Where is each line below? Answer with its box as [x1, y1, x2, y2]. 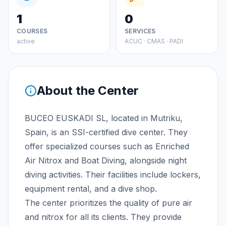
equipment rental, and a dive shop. [25, 184, 157, 194]
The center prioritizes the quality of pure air [25, 198, 192, 208]
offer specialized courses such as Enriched [25, 141, 189, 151]
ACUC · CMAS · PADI [125, 37, 183, 45]
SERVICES [125, 27, 156, 35]
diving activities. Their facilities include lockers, [25, 169, 201, 180]
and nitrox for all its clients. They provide [25, 212, 182, 222]
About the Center [37, 83, 139, 98]
